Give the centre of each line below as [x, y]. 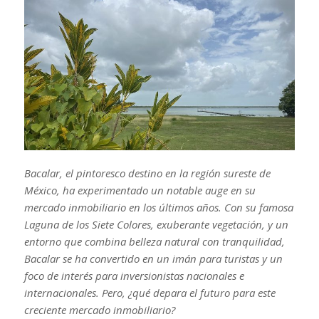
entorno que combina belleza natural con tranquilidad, [154, 241]
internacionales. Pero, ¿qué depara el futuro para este [150, 292]
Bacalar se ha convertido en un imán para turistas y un [153, 258]
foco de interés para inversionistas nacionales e [134, 275]
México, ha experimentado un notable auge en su [140, 190]
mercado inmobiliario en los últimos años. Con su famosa [158, 207]
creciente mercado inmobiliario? [99, 309]
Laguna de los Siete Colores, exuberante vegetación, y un [156, 224]
